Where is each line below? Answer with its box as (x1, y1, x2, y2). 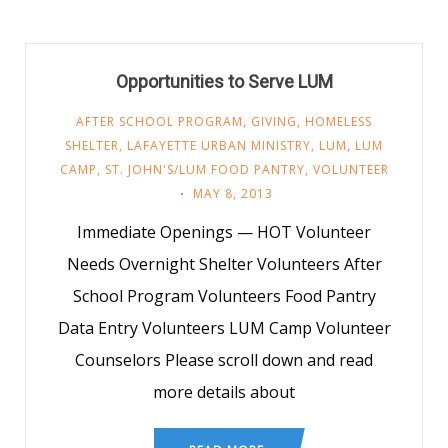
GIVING (251, 113, 297, 130)
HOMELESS (305, 113, 372, 130)
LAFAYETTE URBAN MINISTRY (127, 137, 311, 154)
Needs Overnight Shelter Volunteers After (66, 253, 382, 275)
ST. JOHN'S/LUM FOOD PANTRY (104, 161, 305, 178)
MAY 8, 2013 (193, 185, 273, 202)
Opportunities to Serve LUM (115, 71, 333, 92)
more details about (153, 381, 295, 403)
